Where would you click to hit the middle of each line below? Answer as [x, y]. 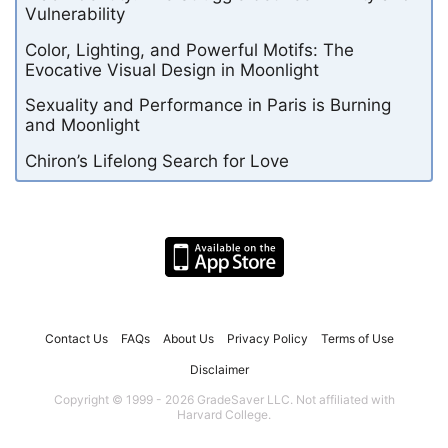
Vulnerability [75, 14]
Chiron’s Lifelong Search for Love [157, 161]
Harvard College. [224, 414]
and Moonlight [82, 125]
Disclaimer [219, 369]
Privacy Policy [267, 338]
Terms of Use [357, 338]
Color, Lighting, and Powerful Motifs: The [189, 49]
